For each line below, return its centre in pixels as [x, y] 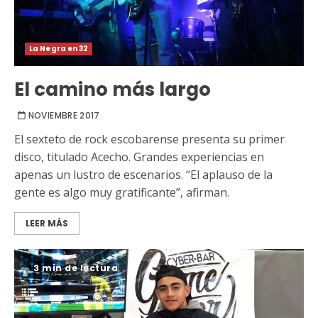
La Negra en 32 [59, 49]
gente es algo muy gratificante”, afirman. [122, 193]
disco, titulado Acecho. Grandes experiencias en [139, 157]
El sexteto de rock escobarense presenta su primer [149, 139]
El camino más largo [113, 90]
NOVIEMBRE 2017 [64, 116]
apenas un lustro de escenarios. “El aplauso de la [143, 175]
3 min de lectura [76, 268]
